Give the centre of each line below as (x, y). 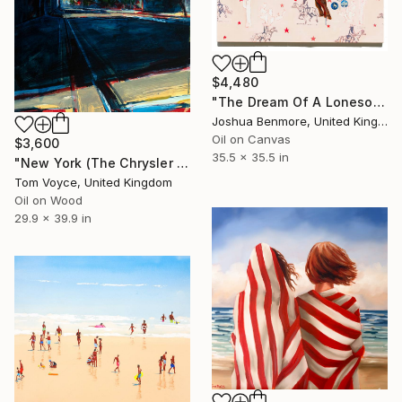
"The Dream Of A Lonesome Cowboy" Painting (379, 101)
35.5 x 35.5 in (250, 157)
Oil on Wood (48, 200)
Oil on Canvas (251, 139)
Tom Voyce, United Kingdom (93, 182)
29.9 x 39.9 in (53, 218)
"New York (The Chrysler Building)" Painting (182, 162)
